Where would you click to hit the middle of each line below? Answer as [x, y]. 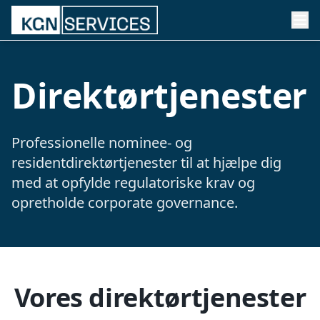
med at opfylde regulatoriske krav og [133, 182]
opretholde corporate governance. [125, 202]
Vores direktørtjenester [160, 297]
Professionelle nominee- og [102, 142]
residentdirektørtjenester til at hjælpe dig [146, 162]
